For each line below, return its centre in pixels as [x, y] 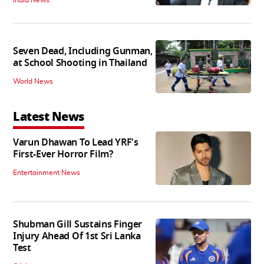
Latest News [49, 117]
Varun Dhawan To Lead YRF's [76, 143]
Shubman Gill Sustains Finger [78, 224]
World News [33, 81]
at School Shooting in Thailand [80, 63]
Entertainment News [47, 173]
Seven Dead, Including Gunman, [83, 51]
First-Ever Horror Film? [63, 155]
